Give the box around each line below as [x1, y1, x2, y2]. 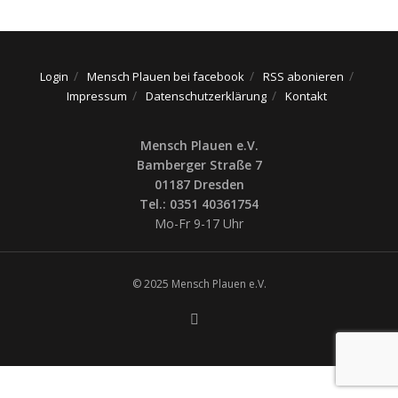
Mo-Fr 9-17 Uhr [155, 215, 243, 233]
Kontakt [284, 88, 327, 105]
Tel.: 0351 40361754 [139, 195, 259, 213]
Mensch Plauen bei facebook [86, 68, 244, 85]
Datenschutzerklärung [145, 88, 267, 105]
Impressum [66, 88, 127, 105]
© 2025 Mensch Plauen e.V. [131, 276, 267, 292]
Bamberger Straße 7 [136, 156, 262, 174]
